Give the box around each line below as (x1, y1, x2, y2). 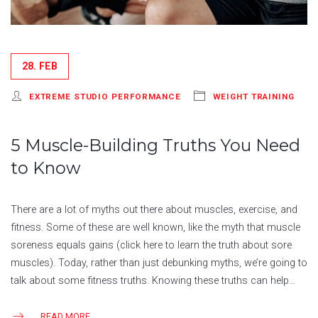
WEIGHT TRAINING (212, 92, 295, 102)
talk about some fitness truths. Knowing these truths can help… (11, 275, 295, 287)
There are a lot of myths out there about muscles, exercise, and (11, 204, 297, 216)
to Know (11, 158, 81, 179)
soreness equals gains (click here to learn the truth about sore (11, 239, 292, 252)
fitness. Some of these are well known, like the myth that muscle (11, 221, 300, 234)
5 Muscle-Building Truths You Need (11, 135, 300, 156)
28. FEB (22, 60, 57, 73)
